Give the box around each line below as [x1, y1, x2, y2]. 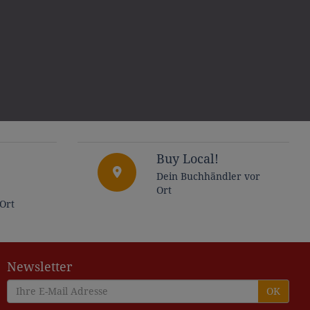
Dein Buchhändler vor [156, 170, 260, 182]
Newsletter [7, 259, 72, 274]
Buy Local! [156, 152, 219, 167]
